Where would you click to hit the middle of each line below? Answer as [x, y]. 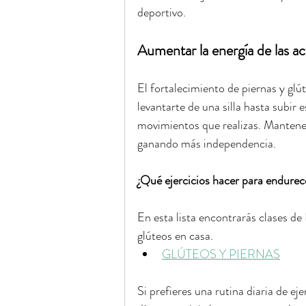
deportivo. [162, 12]
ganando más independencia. [207, 143]
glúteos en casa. [175, 236]
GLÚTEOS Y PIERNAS [221, 254]
